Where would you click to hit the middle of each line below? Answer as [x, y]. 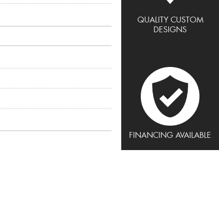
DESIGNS [170, 29]
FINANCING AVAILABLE [170, 135]
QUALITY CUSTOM [170, 20]
